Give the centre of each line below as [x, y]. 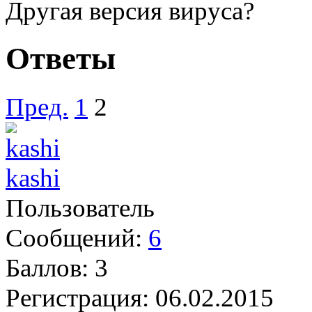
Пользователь [80, 208]
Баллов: [47, 267]
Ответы [61, 59]
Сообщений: [74, 237]
